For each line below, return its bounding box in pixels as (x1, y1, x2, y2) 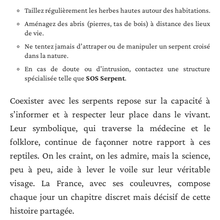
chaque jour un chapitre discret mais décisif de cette (10, 192, 210, 202)
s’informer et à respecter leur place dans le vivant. (10, 109, 210, 120)
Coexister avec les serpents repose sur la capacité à (10, 95, 210, 106)
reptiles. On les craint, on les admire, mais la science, (10, 150, 210, 161)
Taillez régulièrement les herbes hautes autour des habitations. (25, 6, 210, 14)
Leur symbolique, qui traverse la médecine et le (10, 123, 210, 134)
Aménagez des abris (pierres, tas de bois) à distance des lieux (25, 19, 210, 27)
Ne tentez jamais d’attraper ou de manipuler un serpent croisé (25, 42, 210, 50)
